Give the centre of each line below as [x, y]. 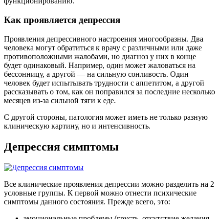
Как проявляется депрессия [62, 20]
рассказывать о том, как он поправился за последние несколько [109, 91]
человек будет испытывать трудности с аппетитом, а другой [104, 83]
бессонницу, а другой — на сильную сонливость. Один [96, 74]
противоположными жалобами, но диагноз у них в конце [100, 56]
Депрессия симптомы [61, 146]
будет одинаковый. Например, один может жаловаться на [100, 65]
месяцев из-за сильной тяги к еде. [60, 100]
